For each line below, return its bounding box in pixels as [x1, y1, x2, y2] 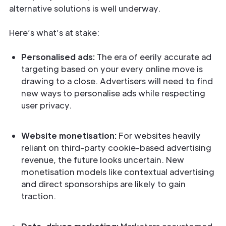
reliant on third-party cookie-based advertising [21, 142, 211, 153]
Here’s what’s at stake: [9, 27, 99, 38]
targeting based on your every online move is [21, 64, 203, 74]
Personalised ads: [21, 51, 97, 62]
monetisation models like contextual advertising [21, 166, 214, 177]
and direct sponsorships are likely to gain [21, 179, 186, 189]
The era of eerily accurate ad [97, 51, 211, 62]
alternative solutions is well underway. [9, 3, 160, 14]
